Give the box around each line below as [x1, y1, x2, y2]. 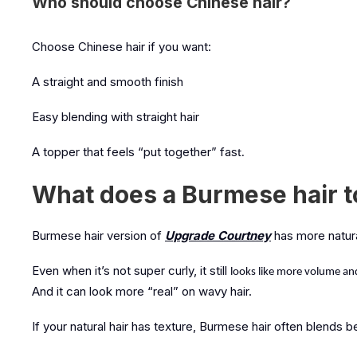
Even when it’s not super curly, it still [32, 263, 230, 278]
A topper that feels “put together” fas [32, 144, 237, 159]
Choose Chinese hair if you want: [32, 39, 211, 54]
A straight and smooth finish [32, 74, 183, 89]
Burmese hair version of [32, 228, 165, 243]
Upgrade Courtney [165, 228, 271, 243]
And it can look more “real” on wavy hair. [32, 284, 252, 299]
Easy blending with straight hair [32, 109, 199, 124]
